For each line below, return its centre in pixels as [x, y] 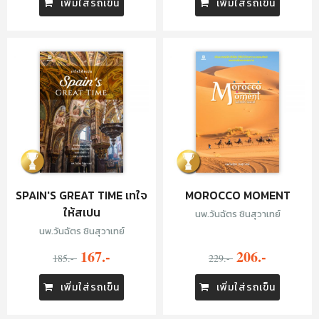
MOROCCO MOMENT [237, 195]
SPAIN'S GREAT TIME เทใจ [82, 195]
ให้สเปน [82, 212]
